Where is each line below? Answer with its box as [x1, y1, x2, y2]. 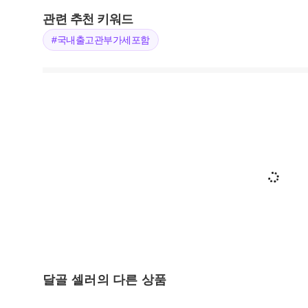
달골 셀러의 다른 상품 [43, 273, 167, 287]
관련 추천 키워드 [43, 12, 133, 27]
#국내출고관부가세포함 [52, 34, 150, 46]
